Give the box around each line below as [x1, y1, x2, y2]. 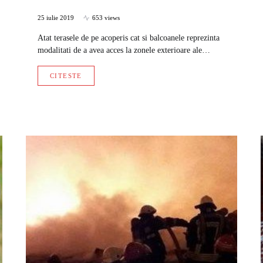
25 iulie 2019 [38, 14, 74, 22]
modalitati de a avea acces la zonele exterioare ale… [38, 46, 210, 55]
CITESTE [50, 72, 82, 80]
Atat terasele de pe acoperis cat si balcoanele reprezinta [38, 33, 220, 43]
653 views [92, 14, 120, 22]
